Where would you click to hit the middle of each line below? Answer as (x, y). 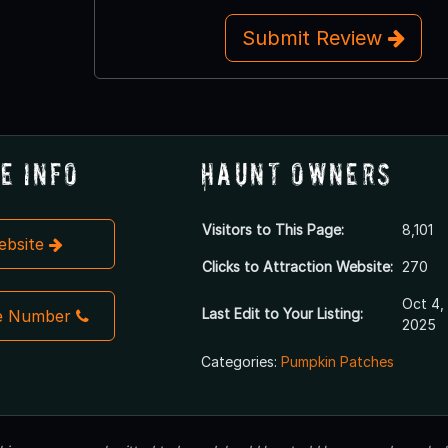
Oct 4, (422, 303)
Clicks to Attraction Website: (297, 266)
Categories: (240, 361)
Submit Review (314, 37)
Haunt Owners (296, 173)
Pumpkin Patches (337, 361)
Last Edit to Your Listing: (282, 313)
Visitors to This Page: (272, 229)
